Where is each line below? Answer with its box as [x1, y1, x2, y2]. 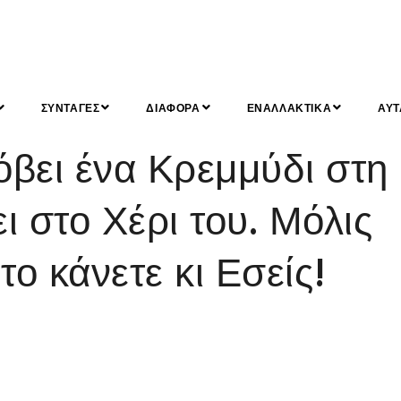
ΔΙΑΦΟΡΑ [146, 100, 200, 115]
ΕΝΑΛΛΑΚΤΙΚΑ [246, 100, 332, 115]
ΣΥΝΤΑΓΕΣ [40, 100, 100, 115]
